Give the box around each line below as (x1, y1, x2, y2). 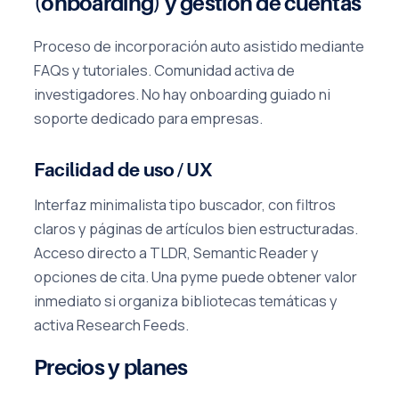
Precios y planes (34, 354, 188, 380)
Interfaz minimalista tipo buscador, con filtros (34, 193, 336, 215)
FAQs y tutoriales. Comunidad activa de (34, 59, 295, 80)
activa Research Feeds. (34, 313, 189, 335)
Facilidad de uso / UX (34, 159, 212, 182)
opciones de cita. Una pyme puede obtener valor (34, 265, 357, 287)
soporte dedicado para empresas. (34, 107, 263, 128)
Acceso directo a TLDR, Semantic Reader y (34, 241, 319, 263)
